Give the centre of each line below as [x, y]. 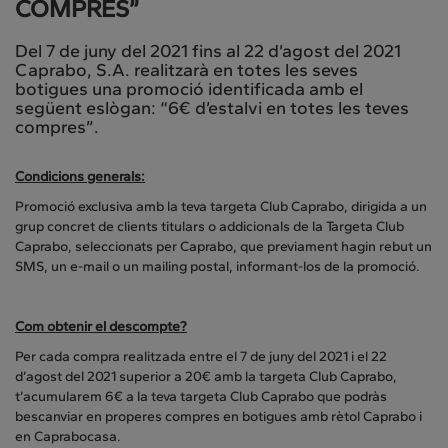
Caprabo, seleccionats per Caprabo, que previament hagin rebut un [223, 247]
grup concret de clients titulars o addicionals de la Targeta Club [209, 227]
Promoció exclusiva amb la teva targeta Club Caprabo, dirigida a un [221, 207]
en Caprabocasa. [68, 437]
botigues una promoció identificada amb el [189, 89]
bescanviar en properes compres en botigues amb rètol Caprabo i [218, 417]
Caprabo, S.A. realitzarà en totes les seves [186, 70]
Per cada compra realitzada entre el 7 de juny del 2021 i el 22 [201, 357]
